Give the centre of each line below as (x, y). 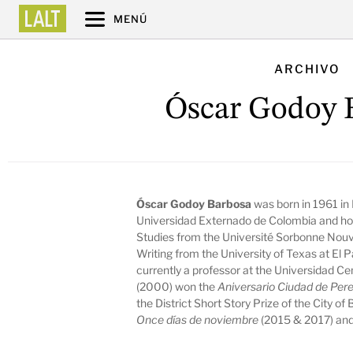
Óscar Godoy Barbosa (194, 203)
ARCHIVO (307, 70)
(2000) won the (177, 286)
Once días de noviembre (198, 319)
